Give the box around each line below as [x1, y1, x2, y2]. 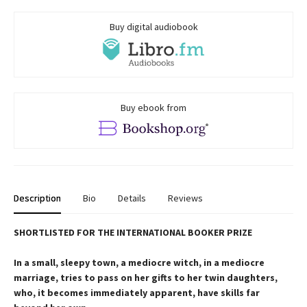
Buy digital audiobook [109, 20, 198, 33]
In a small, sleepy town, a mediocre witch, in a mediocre [14, 256, 265, 269]
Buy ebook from [121, 101, 186, 114]
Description [14, 192, 61, 205]
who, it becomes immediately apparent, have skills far [14, 286, 260, 299]
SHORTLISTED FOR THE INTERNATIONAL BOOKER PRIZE [14, 226, 252, 239]
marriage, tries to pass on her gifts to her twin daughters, [14, 271, 278, 284]
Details [118, 192, 146, 205]
